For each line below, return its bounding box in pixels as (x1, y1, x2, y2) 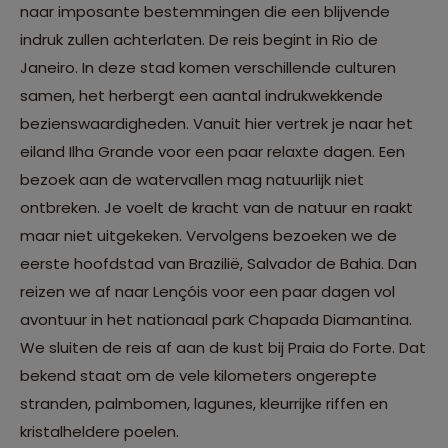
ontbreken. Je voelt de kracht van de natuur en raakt (20, 196, 413, 218)
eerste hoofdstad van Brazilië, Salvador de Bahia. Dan (20, 252, 417, 274)
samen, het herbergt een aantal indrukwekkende (20, 84, 383, 106)
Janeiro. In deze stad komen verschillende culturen (20, 56, 396, 78)
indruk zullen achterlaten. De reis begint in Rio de (20, 28, 378, 50)
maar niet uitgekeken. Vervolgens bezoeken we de (20, 224, 397, 246)
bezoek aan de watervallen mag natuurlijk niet (20, 168, 364, 190)
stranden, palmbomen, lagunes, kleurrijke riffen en (20, 392, 388, 414)
